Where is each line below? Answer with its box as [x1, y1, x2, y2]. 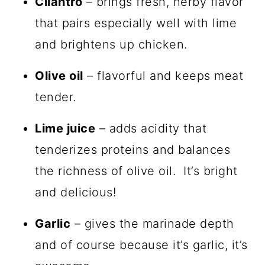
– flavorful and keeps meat [83, 68, 244, 83]
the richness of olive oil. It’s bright [35, 163, 238, 178]
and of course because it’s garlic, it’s [35, 237, 248, 252]
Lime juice [35, 121, 96, 135]
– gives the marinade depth [70, 216, 234, 231]
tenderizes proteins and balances [35, 142, 231, 157]
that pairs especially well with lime [35, 15, 237, 30]
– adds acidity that [95, 121, 207, 135]
